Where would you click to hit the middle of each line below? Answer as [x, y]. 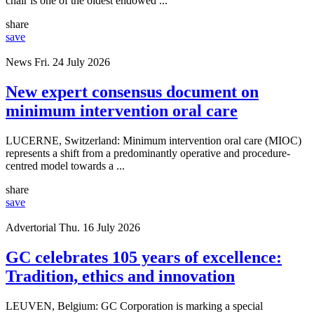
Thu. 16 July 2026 [100, 228]
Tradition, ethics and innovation [120, 276]
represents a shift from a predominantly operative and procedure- [148, 153]
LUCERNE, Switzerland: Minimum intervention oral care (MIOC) [153, 141]
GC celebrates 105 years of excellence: [144, 257]
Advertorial [31, 228]
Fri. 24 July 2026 [72, 62]
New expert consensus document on [132, 92]
